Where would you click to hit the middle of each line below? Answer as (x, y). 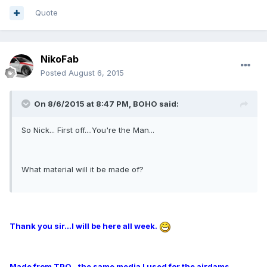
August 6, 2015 (96, 73)
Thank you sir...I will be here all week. (84, 226)
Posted (55, 73)
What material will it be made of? (83, 170)
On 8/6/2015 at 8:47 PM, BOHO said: (106, 104)
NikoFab (60, 59)
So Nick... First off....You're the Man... (88, 130)
